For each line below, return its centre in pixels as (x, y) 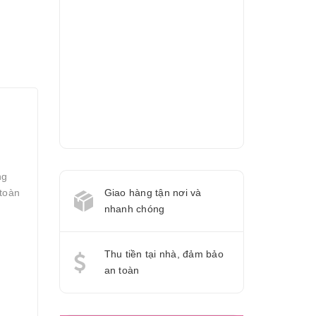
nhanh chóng (134, 209)
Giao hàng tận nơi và (153, 193)
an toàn (122, 270)
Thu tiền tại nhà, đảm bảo (164, 254)
